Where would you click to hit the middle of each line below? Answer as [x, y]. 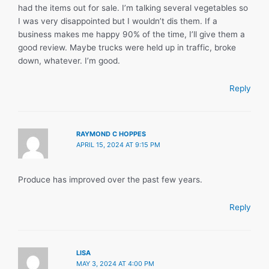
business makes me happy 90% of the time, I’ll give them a [131, 35]
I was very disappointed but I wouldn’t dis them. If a [118, 21]
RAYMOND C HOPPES [111, 134]
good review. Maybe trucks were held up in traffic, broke [127, 48]
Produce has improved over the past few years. [110, 180]
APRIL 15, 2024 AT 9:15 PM [119, 144]
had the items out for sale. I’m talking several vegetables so [133, 8]
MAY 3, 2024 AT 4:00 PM [116, 263]
